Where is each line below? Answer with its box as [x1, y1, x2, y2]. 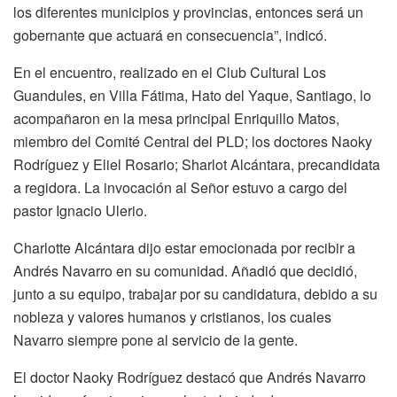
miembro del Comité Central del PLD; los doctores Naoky [13, 130, 372, 152]
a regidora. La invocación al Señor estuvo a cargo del [13, 176, 347, 198]
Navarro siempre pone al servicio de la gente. [13, 329, 298, 350]
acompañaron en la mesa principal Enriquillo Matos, [13, 107, 339, 128]
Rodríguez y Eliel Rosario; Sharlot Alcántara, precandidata [13, 153, 380, 175]
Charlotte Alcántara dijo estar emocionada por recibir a [13, 237, 355, 258]
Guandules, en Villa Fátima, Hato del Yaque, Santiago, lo [13, 84, 371, 105]
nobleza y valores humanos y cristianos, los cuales [13, 306, 331, 327]
